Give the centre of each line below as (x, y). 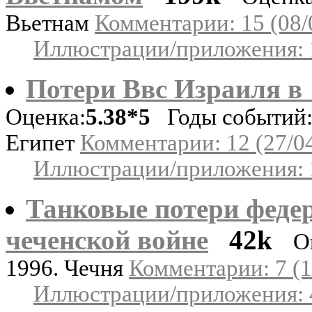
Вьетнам (50, 23)
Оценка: (46, 117)
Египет (43, 142)
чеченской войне (107, 240)
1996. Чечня (67, 268)
